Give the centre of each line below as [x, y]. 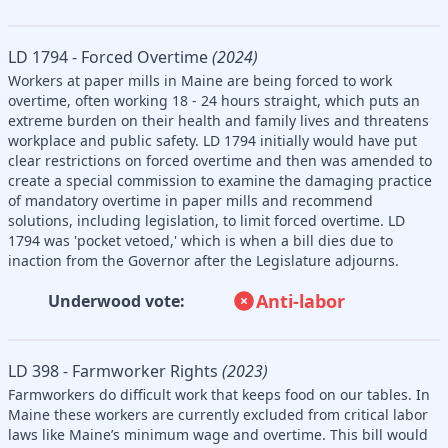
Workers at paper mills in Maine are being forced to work [200, 80]
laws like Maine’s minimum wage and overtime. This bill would [218, 434]
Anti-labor [300, 300]
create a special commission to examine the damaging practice [220, 180]
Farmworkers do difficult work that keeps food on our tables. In [219, 394]
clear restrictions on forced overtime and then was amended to [220, 160]
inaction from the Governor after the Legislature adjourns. [203, 260]
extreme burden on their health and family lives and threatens [218, 120]
